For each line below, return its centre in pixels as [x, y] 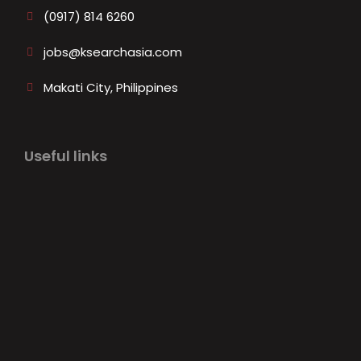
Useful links [66, 156]
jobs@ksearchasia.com [113, 52]
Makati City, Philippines [111, 87]
